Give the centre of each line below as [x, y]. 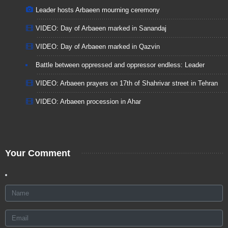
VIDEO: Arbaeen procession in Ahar [88, 101]
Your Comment [38, 153]
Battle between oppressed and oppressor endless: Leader [120, 65]
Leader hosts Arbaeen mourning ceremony [98, 10]
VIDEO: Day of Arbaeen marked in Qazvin [98, 46]
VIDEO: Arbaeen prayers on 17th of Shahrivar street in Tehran [127, 83]
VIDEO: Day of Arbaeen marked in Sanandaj [101, 28]
